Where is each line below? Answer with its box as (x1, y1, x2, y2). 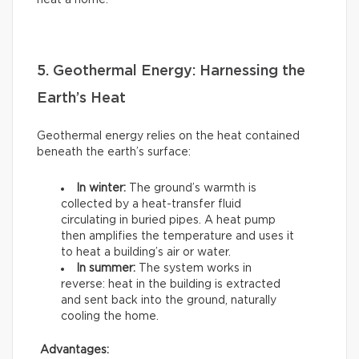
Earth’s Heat (37, 91, 126, 107)
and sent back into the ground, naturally (61, 295, 276, 307)
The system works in (135, 263, 252, 275)
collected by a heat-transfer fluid (61, 199, 241, 211)
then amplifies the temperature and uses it (61, 231, 294, 243)
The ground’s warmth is (126, 183, 256, 195)
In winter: (76, 183, 126, 195)
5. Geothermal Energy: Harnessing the (37, 64, 305, 79)
